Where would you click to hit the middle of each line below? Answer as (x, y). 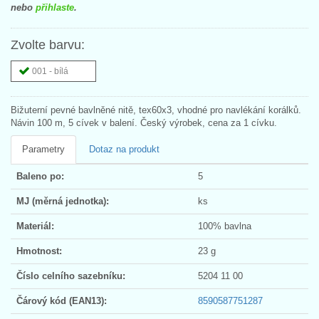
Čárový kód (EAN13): (62, 300)
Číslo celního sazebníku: (71, 276)
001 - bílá (50, 71)
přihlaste (55, 7)
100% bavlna (225, 226)
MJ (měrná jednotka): (63, 201)
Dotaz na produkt (124, 149)
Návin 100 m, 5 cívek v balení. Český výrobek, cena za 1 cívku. (144, 122)
